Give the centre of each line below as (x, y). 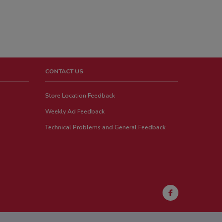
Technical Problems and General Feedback (106, 127)
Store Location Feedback (80, 95)
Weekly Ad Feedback (75, 111)
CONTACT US (64, 71)
